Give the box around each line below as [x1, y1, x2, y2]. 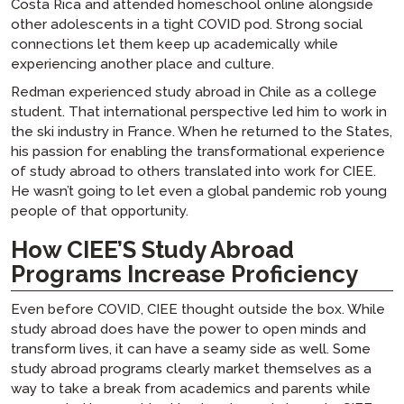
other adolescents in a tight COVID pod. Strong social [11, 15, 363, 32]
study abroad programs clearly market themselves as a [11, 361, 372, 378]
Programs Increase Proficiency [11, 261, 358, 289]
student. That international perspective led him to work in [11, 103, 387, 120]
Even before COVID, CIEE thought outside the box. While [11, 301, 385, 318]
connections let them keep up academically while [11, 35, 338, 52]
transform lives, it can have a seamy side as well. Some [11, 341, 371, 358]
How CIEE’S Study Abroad [11, 236, 294, 264]
